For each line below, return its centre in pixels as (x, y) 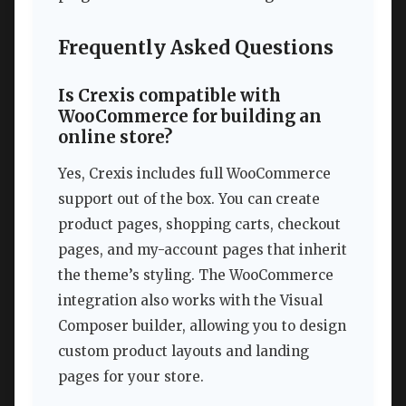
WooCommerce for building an (190, 117)
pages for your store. (131, 376)
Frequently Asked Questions (196, 48)
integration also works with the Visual (190, 300)
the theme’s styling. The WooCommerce (196, 275)
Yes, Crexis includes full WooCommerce (194, 173)
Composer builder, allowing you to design (202, 325)
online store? (115, 138)
